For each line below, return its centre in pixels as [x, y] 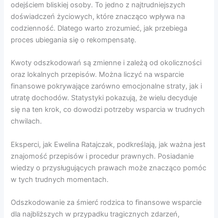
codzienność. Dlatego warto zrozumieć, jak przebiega [99, 28]
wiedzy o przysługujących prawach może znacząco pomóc [109, 168]
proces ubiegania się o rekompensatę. [74, 40]
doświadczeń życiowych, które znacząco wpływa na [98, 16]
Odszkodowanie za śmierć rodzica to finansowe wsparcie [106, 202]
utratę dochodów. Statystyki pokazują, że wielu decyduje [104, 98]
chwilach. [27, 121]
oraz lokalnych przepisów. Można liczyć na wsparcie [98, 75]
